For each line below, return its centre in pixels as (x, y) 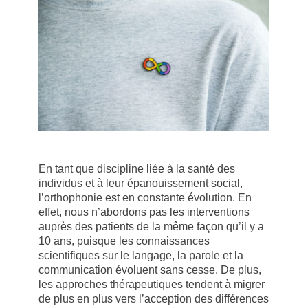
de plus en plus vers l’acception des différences (154, 299)
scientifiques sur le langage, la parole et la (141, 256)
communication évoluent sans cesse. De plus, (150, 270)
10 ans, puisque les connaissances (124, 241)
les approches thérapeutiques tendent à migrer (152, 285)
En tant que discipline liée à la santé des (137, 169)
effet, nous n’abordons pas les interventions (144, 212)
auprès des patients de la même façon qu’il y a (151, 227)
